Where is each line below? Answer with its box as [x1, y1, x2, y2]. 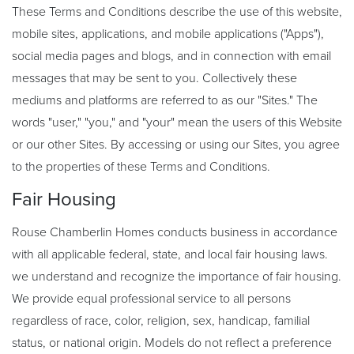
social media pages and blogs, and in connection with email [12, 48, 331, 64]
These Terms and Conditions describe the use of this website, [12, 4, 342, 20]
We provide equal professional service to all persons [12, 291, 291, 307]
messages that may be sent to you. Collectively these [12, 70, 297, 86]
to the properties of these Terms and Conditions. [12, 159, 270, 175]
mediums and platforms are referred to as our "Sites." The [12, 92, 318, 108]
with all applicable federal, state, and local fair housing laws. [12, 247, 328, 262]
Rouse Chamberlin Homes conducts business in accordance [12, 224, 337, 240]
